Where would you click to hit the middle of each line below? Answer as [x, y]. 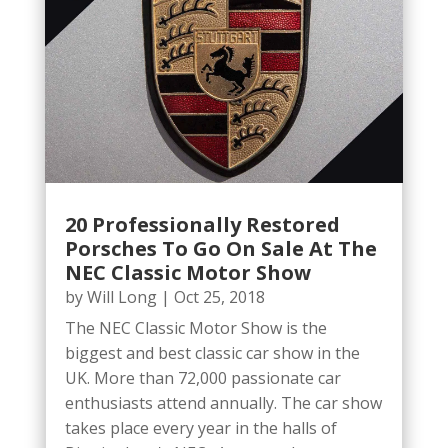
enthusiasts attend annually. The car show [223, 403]
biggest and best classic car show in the [212, 353]
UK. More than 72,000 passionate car [202, 378]
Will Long [121, 297]
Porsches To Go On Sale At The [220, 249]
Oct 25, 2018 [219, 297]
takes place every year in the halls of [200, 428]
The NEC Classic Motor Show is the [195, 328]
